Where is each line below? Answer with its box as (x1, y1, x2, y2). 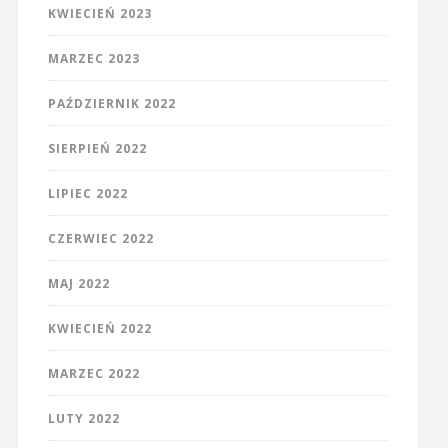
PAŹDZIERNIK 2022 (47, 95, 176, 113)
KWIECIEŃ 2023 (47, 5, 152, 23)
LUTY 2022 (47, 410, 120, 428)
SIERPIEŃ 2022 (47, 140, 147, 158)
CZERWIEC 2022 (47, 230, 154, 248)
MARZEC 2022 (47, 365, 140, 383)
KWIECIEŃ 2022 (47, 320, 152, 338)
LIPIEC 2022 (47, 185, 128, 203)
